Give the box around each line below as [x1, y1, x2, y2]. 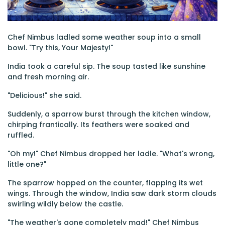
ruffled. [8, 130, 34, 140]
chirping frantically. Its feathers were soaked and [8, 120, 189, 130]
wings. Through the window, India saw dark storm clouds [8, 188, 216, 198]
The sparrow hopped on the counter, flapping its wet [8, 178, 203, 188]
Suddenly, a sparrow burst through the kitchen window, [8, 109, 210, 119]
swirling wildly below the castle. [8, 199, 123, 209]
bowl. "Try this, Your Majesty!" [8, 43, 113, 53]
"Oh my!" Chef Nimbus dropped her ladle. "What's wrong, [8, 149, 214, 159]
